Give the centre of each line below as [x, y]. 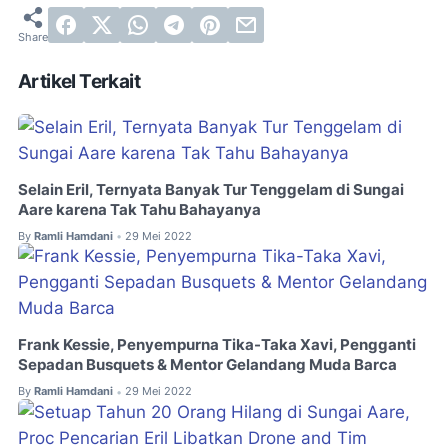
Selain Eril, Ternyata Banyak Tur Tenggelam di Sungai [211, 190]
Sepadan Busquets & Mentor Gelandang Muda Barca [207, 365]
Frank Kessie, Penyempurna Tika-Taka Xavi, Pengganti [217, 345]
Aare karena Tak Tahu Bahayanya [139, 210]
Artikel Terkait [79, 81]
